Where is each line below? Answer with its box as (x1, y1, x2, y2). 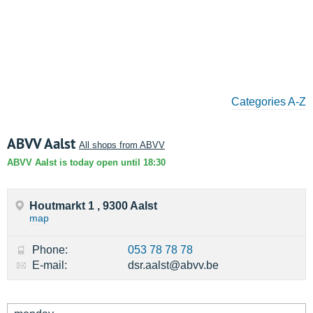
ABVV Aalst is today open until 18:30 (7, 157, 166, 168)
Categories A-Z (231, 96, 306, 108)
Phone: (32, 244, 68, 256)
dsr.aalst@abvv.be (128, 259, 219, 271)
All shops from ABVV (79, 140, 165, 150)
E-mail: (32, 259, 67, 271)
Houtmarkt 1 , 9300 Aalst (29, 200, 157, 212)
